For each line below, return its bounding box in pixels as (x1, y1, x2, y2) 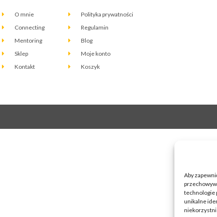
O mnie (15, 11, 34, 18)
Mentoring (15, 37, 43, 45)
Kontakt (15, 63, 35, 71)
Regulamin (80, 24, 108, 31)
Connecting (15, 24, 45, 31)
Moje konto (80, 50, 110, 58)
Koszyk (80, 63, 100, 71)
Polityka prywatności (80, 11, 133, 18)
